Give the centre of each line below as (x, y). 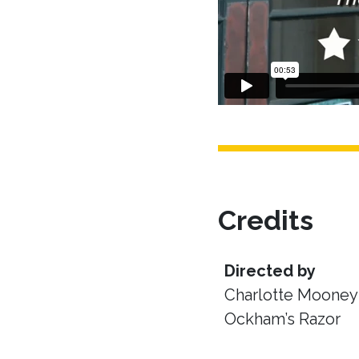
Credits (266, 220)
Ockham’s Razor (282, 319)
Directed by (270, 270)
